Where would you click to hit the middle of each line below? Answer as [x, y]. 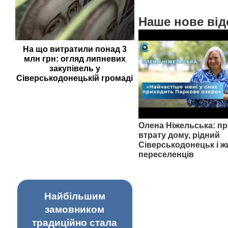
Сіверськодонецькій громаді [75, 78]
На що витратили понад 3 [75, 49]
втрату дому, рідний [179, 135]
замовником [75, 209]
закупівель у [75, 69]
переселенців [166, 154]
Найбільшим [75, 196]
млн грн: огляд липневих [75, 59]
